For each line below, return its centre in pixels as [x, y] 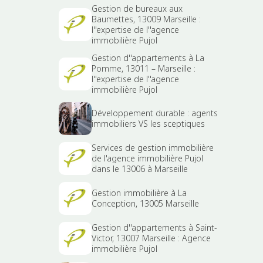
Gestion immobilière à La [139, 193]
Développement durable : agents [155, 113]
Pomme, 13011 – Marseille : [144, 69]
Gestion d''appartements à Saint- [154, 228]
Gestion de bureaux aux [137, 9]
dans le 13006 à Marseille [140, 169]
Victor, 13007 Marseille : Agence [151, 238]
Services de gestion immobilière [153, 148]
